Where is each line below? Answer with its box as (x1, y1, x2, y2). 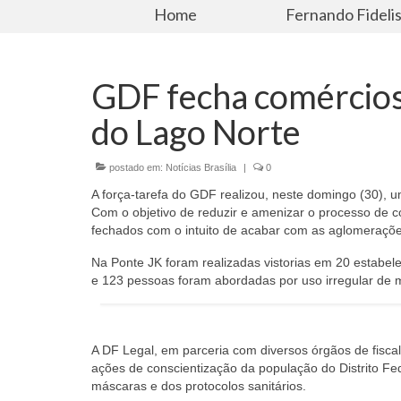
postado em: (107, 161, 166, 173)
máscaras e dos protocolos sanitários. (91, 378, 306, 393)
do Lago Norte (91, 110, 301, 152)
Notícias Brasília (166, 161, 236, 173)
